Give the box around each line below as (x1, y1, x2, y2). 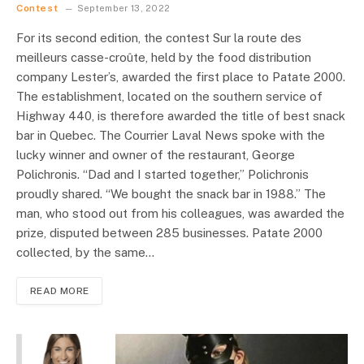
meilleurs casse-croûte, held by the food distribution (16, 50, 311, 65)
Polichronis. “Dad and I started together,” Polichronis (16, 167, 309, 182)
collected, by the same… (16, 245, 154, 260)
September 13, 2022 (76, 3, 171, 14)
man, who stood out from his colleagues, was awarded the (16, 206, 344, 221)
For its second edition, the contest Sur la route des (16, 31, 301, 45)
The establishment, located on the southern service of (16, 89, 323, 104)
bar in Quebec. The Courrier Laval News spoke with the (16, 128, 325, 143)
